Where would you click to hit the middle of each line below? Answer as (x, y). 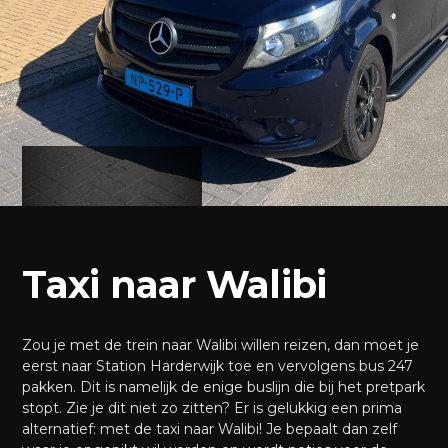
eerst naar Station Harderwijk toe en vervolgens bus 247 (218, 366)
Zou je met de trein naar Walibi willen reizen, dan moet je (221, 345)
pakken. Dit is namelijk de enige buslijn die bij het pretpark (224, 387)
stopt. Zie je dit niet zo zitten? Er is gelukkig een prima (212, 408)
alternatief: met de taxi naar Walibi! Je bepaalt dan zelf (210, 429)
